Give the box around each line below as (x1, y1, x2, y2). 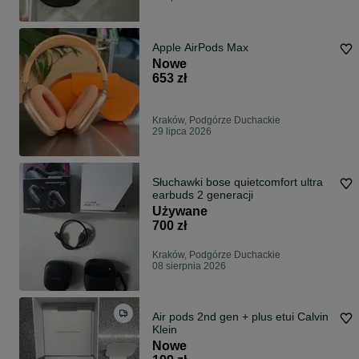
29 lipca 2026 (152, 126, 212, 138)
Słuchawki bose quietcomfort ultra (152, 175, 323, 189)
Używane (152, 204, 208, 219)
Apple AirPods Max (152, 41, 248, 54)
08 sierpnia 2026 (152, 260, 226, 272)
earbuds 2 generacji (152, 188, 253, 202)
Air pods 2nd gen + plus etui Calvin (152, 310, 329, 324)
